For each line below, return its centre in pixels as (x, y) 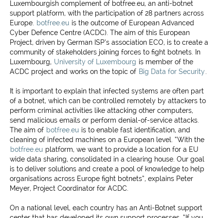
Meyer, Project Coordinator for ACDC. (69, 188)
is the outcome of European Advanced (132, 23)
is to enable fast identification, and (135, 130)
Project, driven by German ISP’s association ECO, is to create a (109, 42)
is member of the (165, 62)
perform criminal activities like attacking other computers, (101, 110)
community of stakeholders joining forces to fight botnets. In (105, 52)
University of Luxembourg (95, 62)
